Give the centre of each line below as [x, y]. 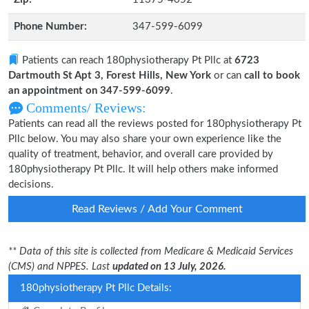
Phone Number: [50, 27]
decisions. [31, 185]
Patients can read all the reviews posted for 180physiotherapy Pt [155, 124]
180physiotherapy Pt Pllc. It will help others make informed [143, 169]
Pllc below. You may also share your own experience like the [145, 139]
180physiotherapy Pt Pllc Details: [96, 288]
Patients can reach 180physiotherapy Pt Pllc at [127, 60]
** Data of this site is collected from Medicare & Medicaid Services [151, 251]
